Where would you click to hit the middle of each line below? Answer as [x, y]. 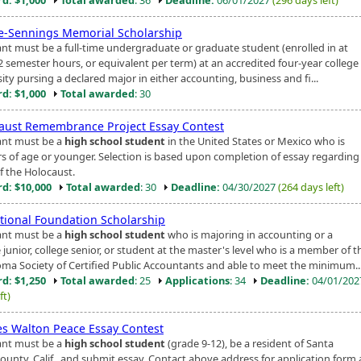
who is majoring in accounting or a [249, 234]
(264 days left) [311, 187]
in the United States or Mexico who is [255, 141]
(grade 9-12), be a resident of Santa [249, 343]
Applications [197, 280]
